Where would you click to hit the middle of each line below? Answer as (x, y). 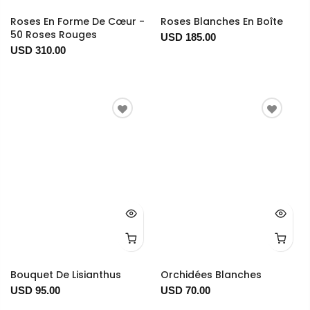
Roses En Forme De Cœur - (77, 22)
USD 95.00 (35, 291)
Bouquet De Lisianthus (66, 275)
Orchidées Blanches (211, 275)
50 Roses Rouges (54, 35)
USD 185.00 (188, 37)
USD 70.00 (185, 291)
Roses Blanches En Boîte (221, 22)
